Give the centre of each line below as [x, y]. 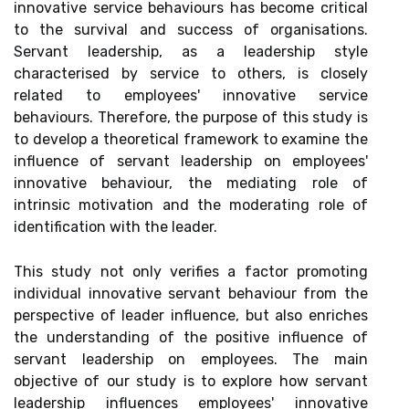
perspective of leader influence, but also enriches [191, 315]
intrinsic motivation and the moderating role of [191, 205]
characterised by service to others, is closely [191, 73]
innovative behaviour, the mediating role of [191, 183]
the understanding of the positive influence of [191, 337]
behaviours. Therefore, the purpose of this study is [191, 117]
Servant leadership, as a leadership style [191, 52]
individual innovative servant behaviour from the [191, 294]
